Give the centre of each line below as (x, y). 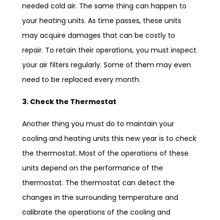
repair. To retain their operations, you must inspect (109, 50)
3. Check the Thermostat (69, 102)
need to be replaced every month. (81, 80)
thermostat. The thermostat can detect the (98, 183)
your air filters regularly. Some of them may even (107, 65)
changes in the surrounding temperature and (100, 197)
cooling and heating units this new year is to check (109, 138)
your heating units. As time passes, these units (102, 21)
